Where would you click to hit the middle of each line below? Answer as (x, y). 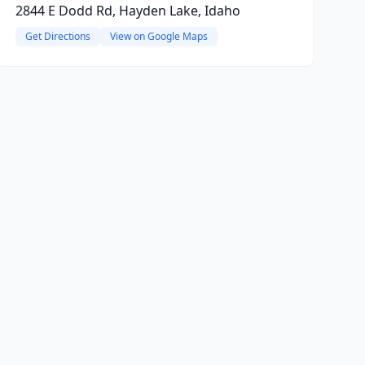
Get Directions (57, 36)
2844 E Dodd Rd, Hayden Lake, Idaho (128, 11)
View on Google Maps (158, 36)
